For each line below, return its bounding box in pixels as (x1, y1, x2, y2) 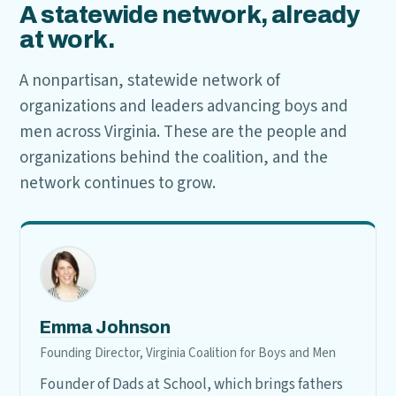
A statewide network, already (19, 2, 361, 28)
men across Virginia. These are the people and (19, 120, 348, 144)
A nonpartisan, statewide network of (19, 69, 281, 93)
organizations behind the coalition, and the (19, 146, 329, 170)
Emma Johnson (40, 318, 171, 337)
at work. (19, 27, 115, 53)
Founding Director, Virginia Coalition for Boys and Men (40, 344, 337, 362)
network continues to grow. (19, 171, 217, 195)
